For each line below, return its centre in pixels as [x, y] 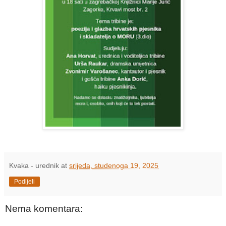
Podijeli [24, 182]
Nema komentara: [44, 209]
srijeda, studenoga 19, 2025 [114, 166]
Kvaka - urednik [34, 166]
